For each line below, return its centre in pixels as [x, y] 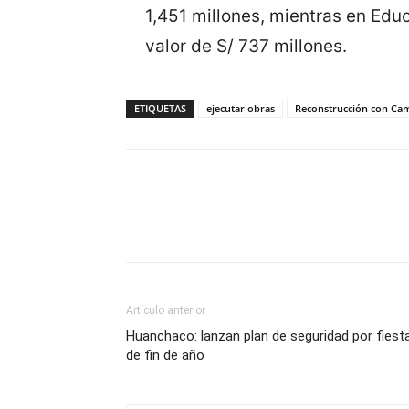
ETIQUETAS [160, 109]
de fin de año [165, 356]
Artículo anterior [166, 311]
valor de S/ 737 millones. [246, 47]
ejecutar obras [241, 109]
